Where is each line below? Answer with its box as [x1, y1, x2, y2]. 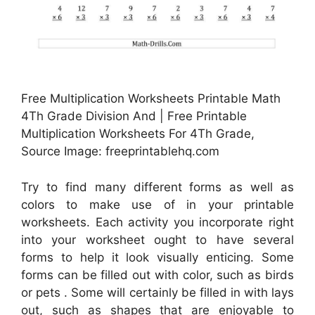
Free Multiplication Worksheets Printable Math [21, 91, 281, 106]
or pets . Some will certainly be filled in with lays [21, 285, 294, 300]
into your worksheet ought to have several [21, 232, 294, 247]
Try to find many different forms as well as [21, 179, 294, 194]
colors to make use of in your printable [21, 197, 294, 212]
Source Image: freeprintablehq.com [21, 144, 219, 159]
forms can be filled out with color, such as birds [21, 267, 294, 282]
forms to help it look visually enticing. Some [21, 250, 294, 264]
